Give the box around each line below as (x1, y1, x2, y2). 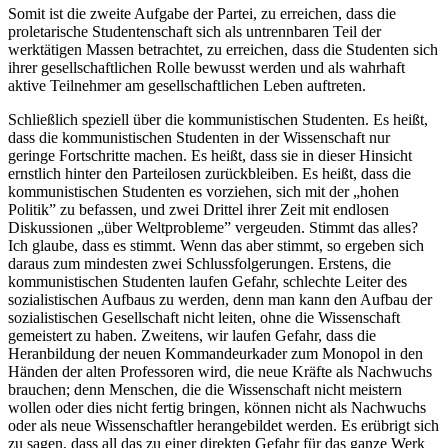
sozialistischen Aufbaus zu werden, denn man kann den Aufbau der (8, 291, 432, 309)
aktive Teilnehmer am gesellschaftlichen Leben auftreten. (8, 77, 366, 95)
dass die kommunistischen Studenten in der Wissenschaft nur (8, 129, 390, 147)
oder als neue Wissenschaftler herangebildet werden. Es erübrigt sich (8, 417, 439, 435)
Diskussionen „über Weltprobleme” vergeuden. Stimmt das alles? (8, 219, 418, 237)
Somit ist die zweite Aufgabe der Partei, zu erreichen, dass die (8, 5, 396, 23)
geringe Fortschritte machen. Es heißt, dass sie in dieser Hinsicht (8, 147, 412, 165)
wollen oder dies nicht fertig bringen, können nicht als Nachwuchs (8, 399, 426, 417)
